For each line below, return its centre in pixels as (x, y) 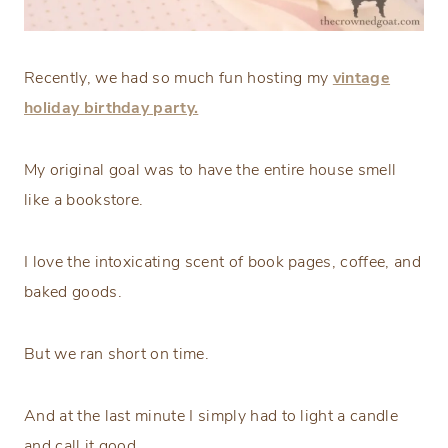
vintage (361, 78)
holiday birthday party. (111, 108)
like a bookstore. (84, 200)
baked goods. (73, 292)
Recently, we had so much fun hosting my (178, 78)
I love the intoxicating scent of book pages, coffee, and (222, 262)
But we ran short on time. (116, 354)
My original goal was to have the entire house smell (210, 170)
